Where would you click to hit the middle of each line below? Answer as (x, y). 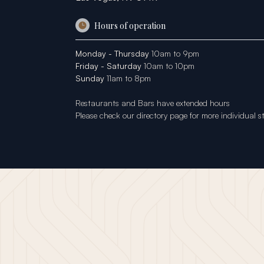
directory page (162, 115)
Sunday (90, 78)
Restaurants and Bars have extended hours (153, 103)
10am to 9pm (174, 53)
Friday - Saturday (108, 66)
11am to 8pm (128, 78)
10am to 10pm (168, 66)
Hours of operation (130, 25)
